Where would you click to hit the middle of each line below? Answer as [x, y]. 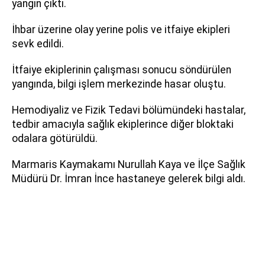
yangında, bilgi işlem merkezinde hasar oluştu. [119, 84]
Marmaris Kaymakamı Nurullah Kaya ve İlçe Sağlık [129, 164]
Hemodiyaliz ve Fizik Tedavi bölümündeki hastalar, [129, 110]
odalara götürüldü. [55, 138]
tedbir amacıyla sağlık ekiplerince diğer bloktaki [123, 124]
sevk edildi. [38, 43]
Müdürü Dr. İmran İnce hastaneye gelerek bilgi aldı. [129, 178]
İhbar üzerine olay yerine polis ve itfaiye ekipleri [121, 29]
